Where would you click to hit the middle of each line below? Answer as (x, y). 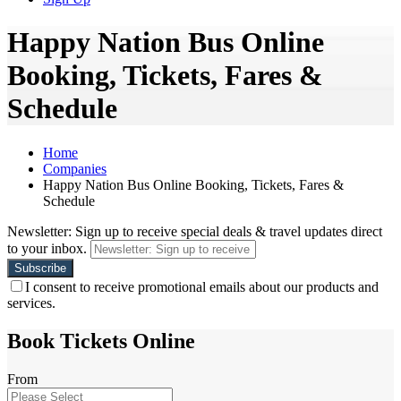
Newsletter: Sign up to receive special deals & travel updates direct (195, 231)
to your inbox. (47, 248)
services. (31, 303)
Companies (75, 168)
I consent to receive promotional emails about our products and (202, 286)
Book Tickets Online (101, 341)
